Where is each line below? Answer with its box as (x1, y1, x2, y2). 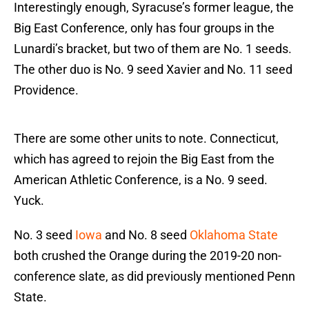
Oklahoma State (190, 228, 278, 243)
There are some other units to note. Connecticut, (14, 131, 279, 146)
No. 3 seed (14, 228, 75, 243)
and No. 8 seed (102, 228, 190, 243)
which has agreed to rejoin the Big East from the (14, 152, 275, 167)
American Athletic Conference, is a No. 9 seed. (14, 172, 268, 188)
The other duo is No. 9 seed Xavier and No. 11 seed (14, 62, 292, 77)
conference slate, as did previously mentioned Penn (14, 269, 295, 284)
